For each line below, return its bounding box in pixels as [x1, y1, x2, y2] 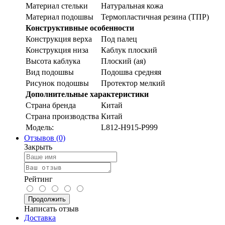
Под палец [101, 35, 137, 44]
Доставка [24, 213, 56, 222]
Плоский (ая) [101, 57, 146, 66]
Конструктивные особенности [26, 24, 134, 33]
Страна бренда [26, 101, 76, 110]
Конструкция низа [26, 46, 88, 55]
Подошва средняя [101, 68, 161, 77]
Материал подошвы [26, 13, 93, 22]
